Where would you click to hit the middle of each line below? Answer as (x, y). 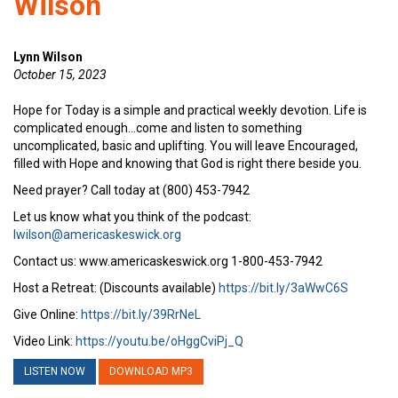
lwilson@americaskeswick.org (97, 234)
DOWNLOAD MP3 (151, 371)
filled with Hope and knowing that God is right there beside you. (187, 163)
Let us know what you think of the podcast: (132, 216)
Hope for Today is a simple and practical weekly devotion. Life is (190, 110)
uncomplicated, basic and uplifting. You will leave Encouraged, (186, 145)
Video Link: (44, 341)
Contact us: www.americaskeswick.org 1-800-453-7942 (168, 261)
